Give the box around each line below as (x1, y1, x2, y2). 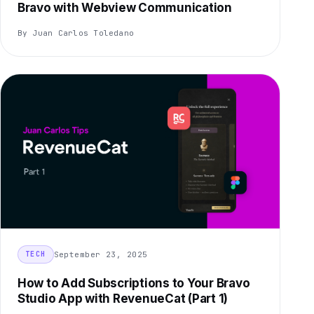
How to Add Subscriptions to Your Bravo (18, 276, 250, 291)
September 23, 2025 (53, 249, 148, 259)
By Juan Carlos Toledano (18, 28, 135, 39)
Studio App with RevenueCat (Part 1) (18, 292, 228, 306)
